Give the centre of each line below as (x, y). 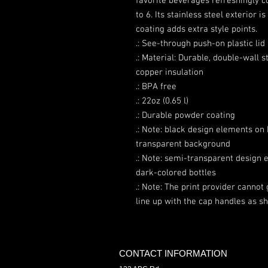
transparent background (183, 144)
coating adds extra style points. (197, 30)
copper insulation (170, 73)
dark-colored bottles (176, 173)
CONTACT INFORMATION (173, 254)
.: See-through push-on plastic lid (200, 44)
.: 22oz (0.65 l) (162, 101)
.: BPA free (156, 87)
